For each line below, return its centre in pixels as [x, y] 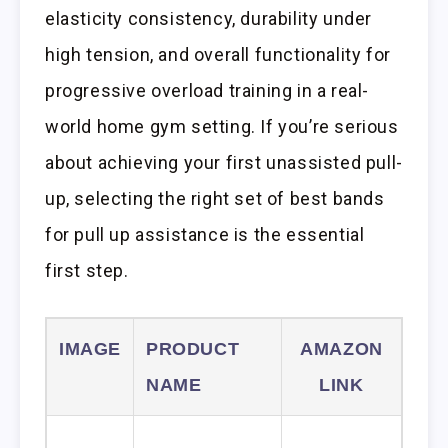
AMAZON [341, 349]
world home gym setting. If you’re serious [222, 127]
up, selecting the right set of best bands [215, 199]
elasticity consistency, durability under [209, 19]
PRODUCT [193, 349]
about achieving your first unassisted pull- [224, 163]
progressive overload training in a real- [207, 91]
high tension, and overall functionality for [218, 55]
